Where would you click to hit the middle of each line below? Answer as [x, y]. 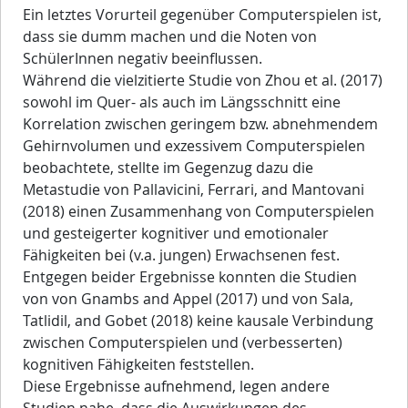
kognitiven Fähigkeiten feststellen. [138, 365]
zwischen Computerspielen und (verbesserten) [183, 343]
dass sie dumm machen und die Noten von [170, 37]
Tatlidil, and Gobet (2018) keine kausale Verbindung [198, 321]
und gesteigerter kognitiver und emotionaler [176, 234]
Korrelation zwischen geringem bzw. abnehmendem [200, 124]
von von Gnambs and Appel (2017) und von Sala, [188, 299]
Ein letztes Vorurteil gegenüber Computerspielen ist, [202, 15]
